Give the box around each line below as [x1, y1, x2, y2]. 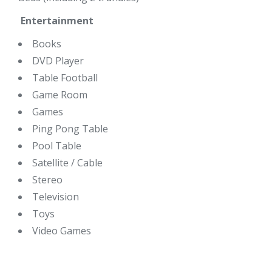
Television [32, 190, 81, 204]
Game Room [32, 88, 87, 102]
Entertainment [18, 14, 93, 28]
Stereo [32, 173, 65, 187]
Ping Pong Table [32, 122, 108, 136]
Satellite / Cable [32, 156, 105, 170]
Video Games [32, 224, 93, 238]
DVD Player [32, 54, 84, 68]
